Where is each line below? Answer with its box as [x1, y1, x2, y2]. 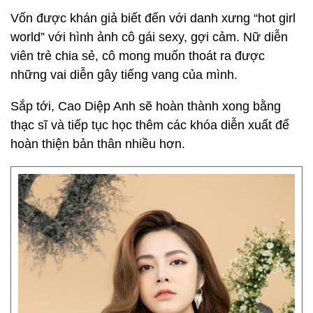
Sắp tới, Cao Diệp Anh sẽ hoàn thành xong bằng [10, 99, 281, 113]
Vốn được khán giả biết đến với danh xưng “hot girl [10, 11, 296, 25]
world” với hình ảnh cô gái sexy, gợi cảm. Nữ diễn [10, 30, 288, 44]
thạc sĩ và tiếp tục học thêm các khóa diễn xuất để [10, 118, 289, 132]
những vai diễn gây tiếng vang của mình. [10, 68, 238, 82]
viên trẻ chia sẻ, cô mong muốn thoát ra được [10, 49, 265, 63]
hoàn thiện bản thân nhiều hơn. [10, 137, 185, 151]
